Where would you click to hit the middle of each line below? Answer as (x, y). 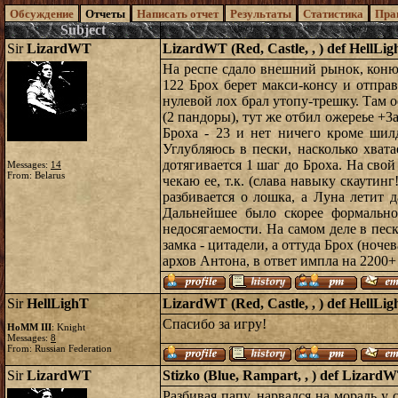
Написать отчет (178, 14)
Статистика (333, 14)
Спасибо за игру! (215, 324)
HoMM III (29, 327)
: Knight (68, 327)
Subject (83, 30)
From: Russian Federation (60, 348)
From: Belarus (36, 175)
